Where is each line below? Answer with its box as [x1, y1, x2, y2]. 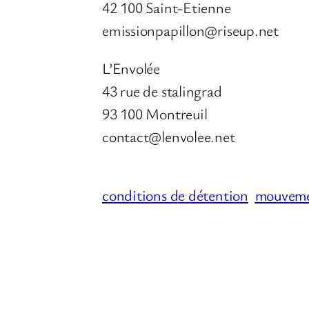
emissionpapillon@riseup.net [102, 20, 279, 41]
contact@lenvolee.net [102, 126, 235, 147]
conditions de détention [102, 185, 248, 206]
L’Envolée [102, 58, 161, 79]
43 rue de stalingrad [102, 81, 222, 101]
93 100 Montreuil [102, 103, 208, 124]
